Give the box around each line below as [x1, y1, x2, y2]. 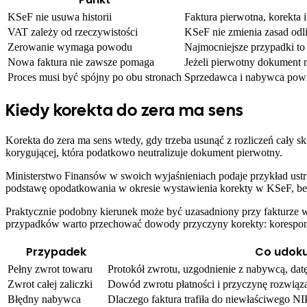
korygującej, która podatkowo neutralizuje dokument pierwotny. [5, 147, 282, 159]
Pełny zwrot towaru [8, 263, 93, 275]
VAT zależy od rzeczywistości [8, 26, 138, 38]
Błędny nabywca [8, 293, 81, 306]
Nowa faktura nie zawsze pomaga [8, 56, 154, 69]
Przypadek [26, 244, 86, 260]
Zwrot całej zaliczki [8, 278, 93, 291]
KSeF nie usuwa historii [8, 11, 112, 23]
